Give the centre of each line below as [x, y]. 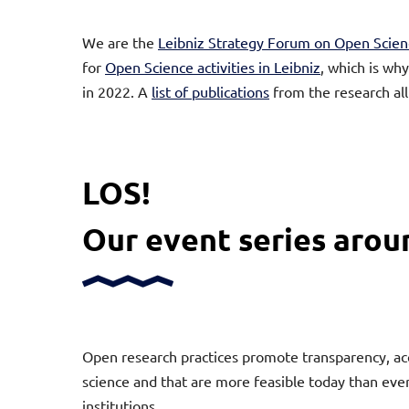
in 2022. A [117, 91]
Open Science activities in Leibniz [213, 66]
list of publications [210, 91]
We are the [120, 42]
